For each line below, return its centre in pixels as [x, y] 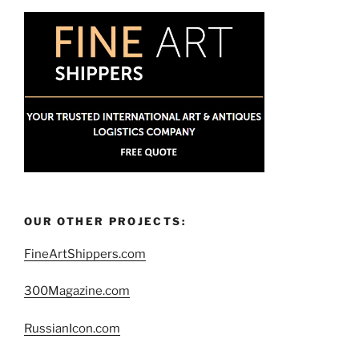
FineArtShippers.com [85, 254]
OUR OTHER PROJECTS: [105, 222]
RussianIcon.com [72, 328]
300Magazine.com [77, 291]
